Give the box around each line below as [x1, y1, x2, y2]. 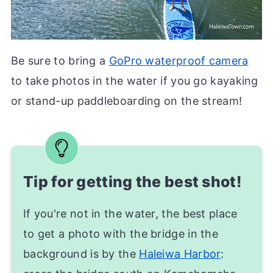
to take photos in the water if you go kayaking [10, 74, 258, 88]
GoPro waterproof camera [108, 54, 249, 68]
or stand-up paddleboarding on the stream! [10, 94, 243, 108]
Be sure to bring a [10, 54, 109, 68]
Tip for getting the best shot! [23, 172, 241, 191]
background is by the [23, 247, 140, 261]
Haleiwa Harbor [139, 247, 221, 261]
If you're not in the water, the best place [23, 207, 238, 221]
